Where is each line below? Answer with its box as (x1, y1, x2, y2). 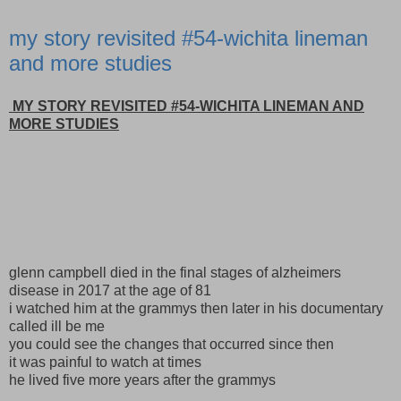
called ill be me (9, 319, 105, 335)
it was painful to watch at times (9, 354, 201, 371)
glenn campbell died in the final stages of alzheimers (9, 265, 341, 281)
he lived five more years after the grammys (9, 372, 276, 388)
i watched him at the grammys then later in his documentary (9, 301, 383, 317)
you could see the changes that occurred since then (9, 337, 334, 353)
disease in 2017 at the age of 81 (9, 283, 211, 299)
